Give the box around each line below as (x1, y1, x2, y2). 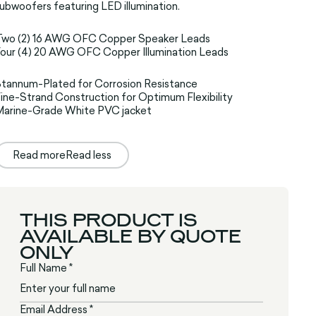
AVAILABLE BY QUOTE (20, 226, 242, 247)
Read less (65, 147, 111, 163)
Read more (12, 147, 66, 163)
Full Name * (20, 260, 73, 276)
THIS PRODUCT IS (20, 210, 198, 231)
